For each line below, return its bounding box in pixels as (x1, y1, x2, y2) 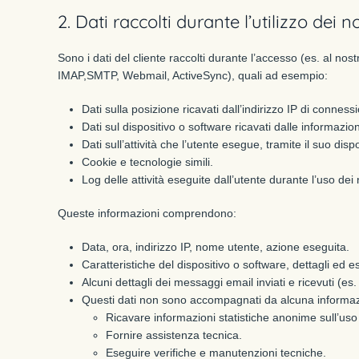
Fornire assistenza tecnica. (106, 329, 242, 341)
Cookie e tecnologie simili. (82, 155, 213, 168)
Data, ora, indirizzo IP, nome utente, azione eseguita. (82, 240, 349, 253)
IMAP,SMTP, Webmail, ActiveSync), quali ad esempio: (58, 69, 328, 82)
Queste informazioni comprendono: (58, 207, 236, 220)
